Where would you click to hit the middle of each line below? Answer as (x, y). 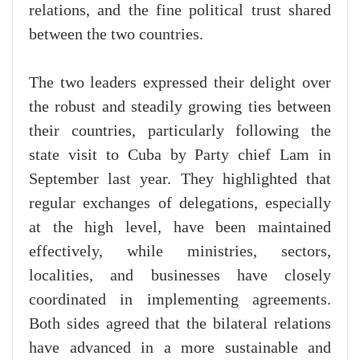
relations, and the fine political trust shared (180, 11)
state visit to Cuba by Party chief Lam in (180, 155)
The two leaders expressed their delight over (180, 83)
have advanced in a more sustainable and (180, 348)
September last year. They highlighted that (180, 180)
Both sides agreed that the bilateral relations (180, 324)
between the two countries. (116, 35)
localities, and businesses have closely (180, 276)
